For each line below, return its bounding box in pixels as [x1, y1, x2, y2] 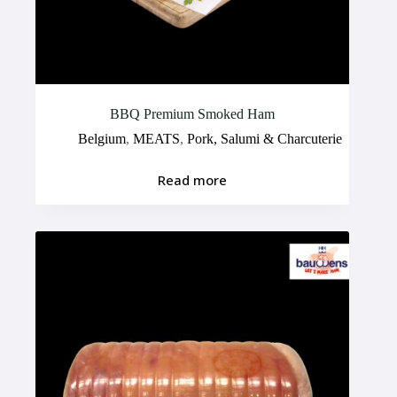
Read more [158, 171, 228, 190]
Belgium [78, 130, 127, 146]
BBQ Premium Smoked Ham [110, 105, 276, 121]
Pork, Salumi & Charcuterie [187, 130, 343, 146]
